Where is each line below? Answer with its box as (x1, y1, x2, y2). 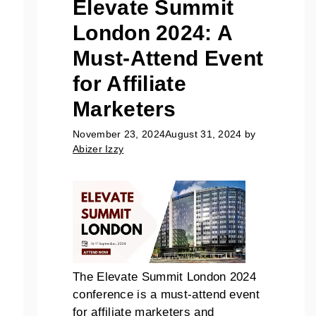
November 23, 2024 (73, 128, 166, 140)
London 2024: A (73, 20, 233, 44)
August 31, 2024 (165, 128, 242, 140)
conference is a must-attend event (73, 287, 260, 301)
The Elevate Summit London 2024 (73, 269, 257, 284)
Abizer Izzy (73, 143, 124, 155)
